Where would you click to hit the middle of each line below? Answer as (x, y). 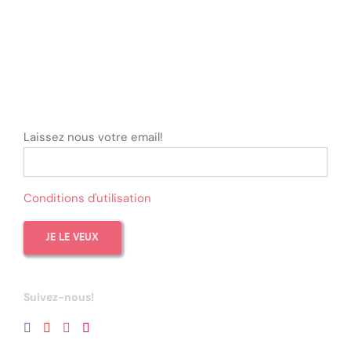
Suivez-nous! (59, 297)
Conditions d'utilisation (87, 198)
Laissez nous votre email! (93, 137)
